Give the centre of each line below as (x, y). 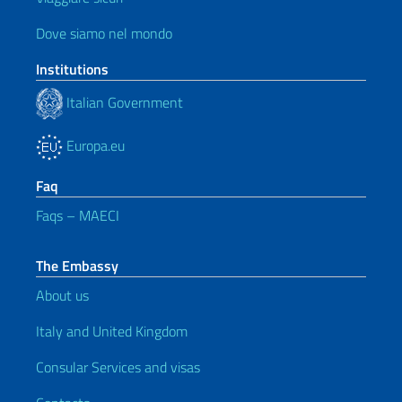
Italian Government (123, 102)
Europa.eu (94, 145)
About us (62, 295)
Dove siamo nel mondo (104, 33)
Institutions (72, 69)
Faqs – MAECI (78, 215)
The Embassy (77, 266)
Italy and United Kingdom (112, 331)
